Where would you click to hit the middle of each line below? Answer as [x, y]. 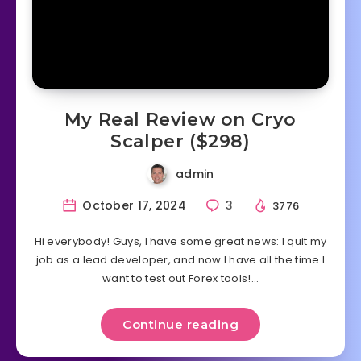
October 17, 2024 [133, 206]
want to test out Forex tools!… [180, 279]
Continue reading [180, 325]
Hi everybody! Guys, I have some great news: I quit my [180, 242]
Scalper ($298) [180, 142]
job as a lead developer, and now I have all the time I [180, 260]
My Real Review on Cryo [180, 120]
